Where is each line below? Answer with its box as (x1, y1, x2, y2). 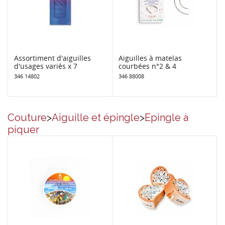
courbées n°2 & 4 (119, 61, 176, 71)
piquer (8, 123, 39, 136)
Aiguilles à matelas (119, 53, 182, 63)
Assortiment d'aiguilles (14, 53, 91, 63)
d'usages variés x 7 (14, 61, 77, 71)
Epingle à (145, 111, 188, 124)
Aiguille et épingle (52, 111, 140, 124)
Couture (8, 111, 47, 124)
